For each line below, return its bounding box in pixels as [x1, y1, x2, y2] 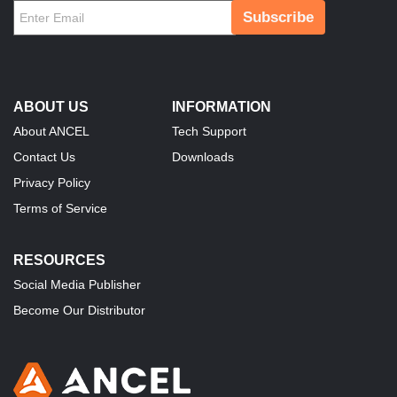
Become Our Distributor [13, 303, 145, 318]
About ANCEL [13, 124, 90, 139]
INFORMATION [172, 99, 271, 115]
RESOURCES [13, 253, 105, 269]
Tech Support [172, 124, 246, 139]
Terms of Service [13, 201, 107, 216]
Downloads [172, 150, 234, 165]
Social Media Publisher [13, 277, 141, 292]
